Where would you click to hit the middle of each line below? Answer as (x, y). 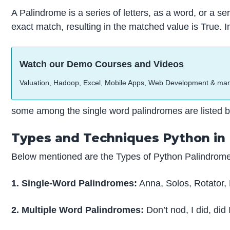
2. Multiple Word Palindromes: (79, 210)
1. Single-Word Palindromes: (74, 183)
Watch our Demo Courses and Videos (102, 64)
